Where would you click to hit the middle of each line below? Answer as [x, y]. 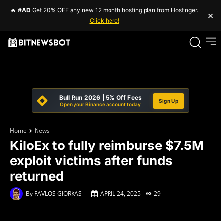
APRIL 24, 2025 [120, 194]
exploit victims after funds [91, 161]
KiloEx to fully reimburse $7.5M [107, 145]
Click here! [104, 20]
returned [37, 176]
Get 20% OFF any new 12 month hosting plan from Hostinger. [114, 10]
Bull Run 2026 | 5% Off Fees [100, 97]
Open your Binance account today [100, 104]
